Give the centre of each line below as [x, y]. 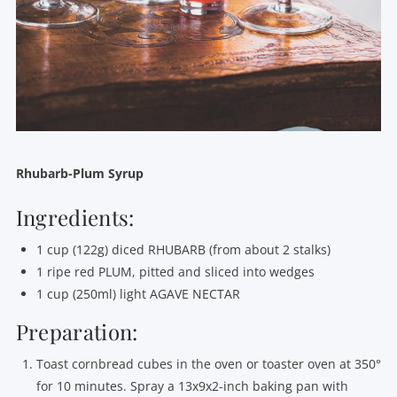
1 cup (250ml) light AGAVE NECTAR [139, 294]
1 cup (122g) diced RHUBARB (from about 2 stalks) [184, 250]
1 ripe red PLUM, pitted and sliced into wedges [176, 272]
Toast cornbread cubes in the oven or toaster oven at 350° [209, 364]
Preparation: [77, 332]
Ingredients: [75, 217]
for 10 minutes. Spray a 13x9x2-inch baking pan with [193, 386]
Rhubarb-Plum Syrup [79, 173]
